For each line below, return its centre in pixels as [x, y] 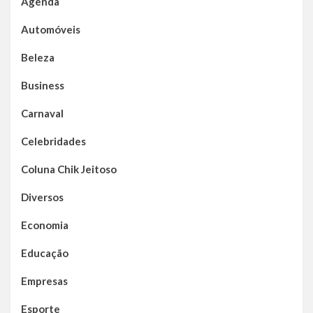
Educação [45, 253]
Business [43, 86]
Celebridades [53, 141]
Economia [45, 225]
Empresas [44, 281]
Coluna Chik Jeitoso [69, 169]
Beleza [38, 58]
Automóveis [51, 30]
